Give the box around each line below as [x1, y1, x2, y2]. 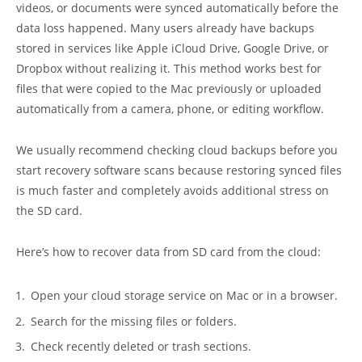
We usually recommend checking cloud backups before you [16, 141, 338, 158]
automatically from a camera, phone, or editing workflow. [16, 100, 324, 116]
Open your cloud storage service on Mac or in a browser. [31, 288, 338, 304]
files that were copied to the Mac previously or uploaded [16, 80, 322, 96]
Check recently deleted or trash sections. [31, 338, 251, 354]
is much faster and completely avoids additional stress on [16, 182, 329, 198]
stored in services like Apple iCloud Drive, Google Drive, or [16, 40, 329, 56]
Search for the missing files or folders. [31, 313, 237, 329]
